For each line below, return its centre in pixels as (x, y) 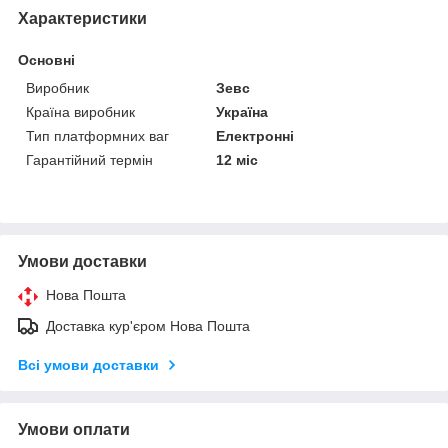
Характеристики (82, 18)
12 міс (237, 159)
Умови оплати (74, 429)
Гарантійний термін (89, 159)
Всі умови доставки (88, 364)
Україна (242, 111)
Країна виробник (80, 111)
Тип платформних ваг (97, 135)
